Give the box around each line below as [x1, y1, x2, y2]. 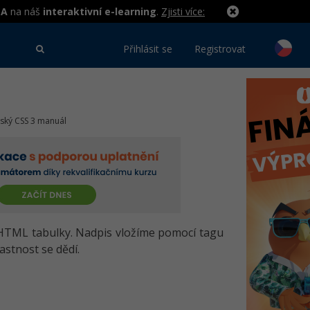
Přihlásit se [123, 44, 172, 54]
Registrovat [194, 44, 246, 54]
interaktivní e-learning [43, 5, 156, 18]
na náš [8, 5, 43, 18]
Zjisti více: [161, 5, 205, 18]
